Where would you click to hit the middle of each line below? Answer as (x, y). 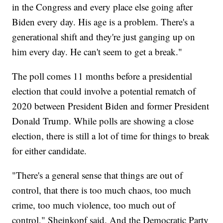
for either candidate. (51, 150)
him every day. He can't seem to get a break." (97, 51)
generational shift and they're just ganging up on (104, 36)
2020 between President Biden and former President (111, 106)
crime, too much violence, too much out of (94, 205)
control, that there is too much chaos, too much (102, 190)
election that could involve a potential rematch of (104, 91)
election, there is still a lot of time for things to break (111, 135)
